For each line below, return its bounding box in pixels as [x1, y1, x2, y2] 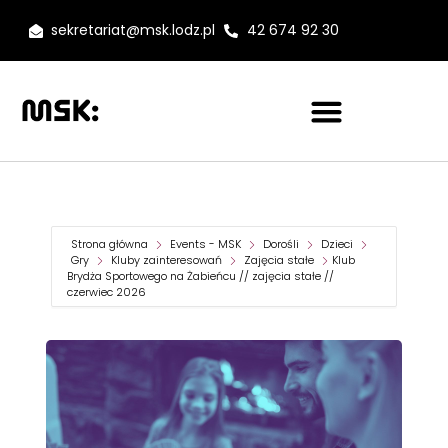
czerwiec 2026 [67, 284, 146, 300]
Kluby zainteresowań [111, 252, 222, 268]
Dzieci [321, 236, 353, 252]
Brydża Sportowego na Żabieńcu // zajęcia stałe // [67, 268, 334, 284]
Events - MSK [170, 236, 241, 252]
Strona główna [71, 236, 151, 252]
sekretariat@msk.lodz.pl [51, 20, 216, 40]
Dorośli [263, 236, 299, 252]
